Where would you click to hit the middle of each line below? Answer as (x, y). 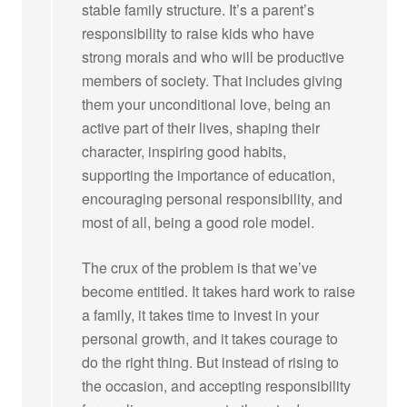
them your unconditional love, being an (207, 104)
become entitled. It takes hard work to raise (219, 291)
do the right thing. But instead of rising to (211, 362)
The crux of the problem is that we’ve (200, 267)
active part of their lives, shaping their (201, 127)
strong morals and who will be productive (213, 56)
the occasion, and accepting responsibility (217, 385)
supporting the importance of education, (209, 174)
